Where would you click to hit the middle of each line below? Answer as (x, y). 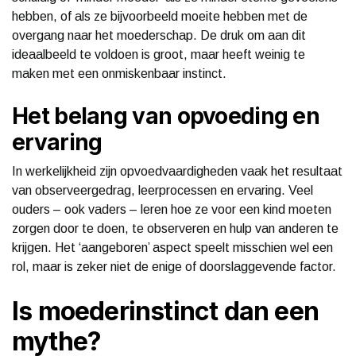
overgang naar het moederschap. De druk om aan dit (159, 35)
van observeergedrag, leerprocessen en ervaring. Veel (163, 190)
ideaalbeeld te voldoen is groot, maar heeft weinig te (159, 54)
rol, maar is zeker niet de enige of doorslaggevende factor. (174, 266)
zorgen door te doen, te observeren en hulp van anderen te (175, 228)
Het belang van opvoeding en (166, 116)
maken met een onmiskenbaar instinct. (119, 73)
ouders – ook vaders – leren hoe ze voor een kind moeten (172, 209)
